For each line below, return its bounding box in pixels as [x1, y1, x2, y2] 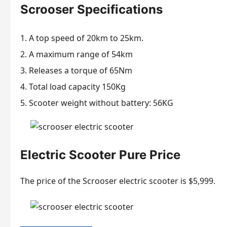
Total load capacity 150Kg [29, 81, 126, 93]
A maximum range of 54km [29, 49, 133, 60]
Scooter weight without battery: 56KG [29, 97, 173, 109]
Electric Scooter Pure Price [20, 147, 180, 163]
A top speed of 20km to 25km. [29, 32, 143, 44]
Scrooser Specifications [20, 2, 163, 17]
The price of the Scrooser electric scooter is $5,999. [20, 175, 215, 186]
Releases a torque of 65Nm [29, 65, 132, 77]
